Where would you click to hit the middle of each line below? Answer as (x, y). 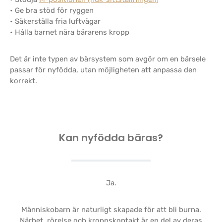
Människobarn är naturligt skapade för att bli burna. (111, 210)
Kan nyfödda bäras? (111, 138)
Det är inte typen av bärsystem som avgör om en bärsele (108, 59)
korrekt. (24, 81)
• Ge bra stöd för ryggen (52, 10)
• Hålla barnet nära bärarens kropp (70, 32)
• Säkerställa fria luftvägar (55, 21)
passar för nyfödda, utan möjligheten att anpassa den (103, 70)
